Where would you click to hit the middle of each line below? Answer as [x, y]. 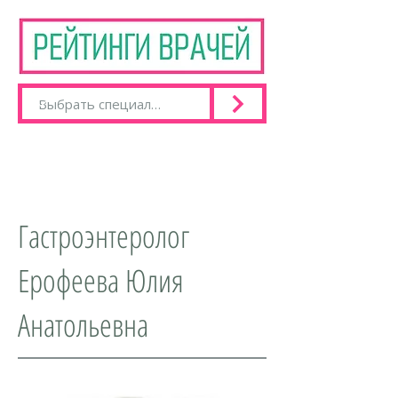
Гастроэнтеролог [103, 236]
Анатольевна [83, 325]
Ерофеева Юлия [101, 280]
